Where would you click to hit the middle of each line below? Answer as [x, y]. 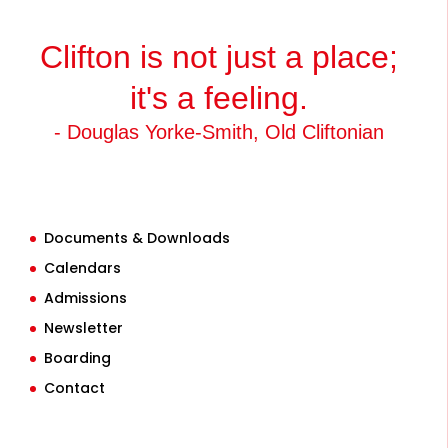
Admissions [85, 298]
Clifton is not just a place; [219, 56]
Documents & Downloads [137, 238]
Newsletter [83, 328]
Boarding [77, 358]
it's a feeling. [219, 97]
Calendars [82, 268]
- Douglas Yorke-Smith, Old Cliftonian [219, 131]
